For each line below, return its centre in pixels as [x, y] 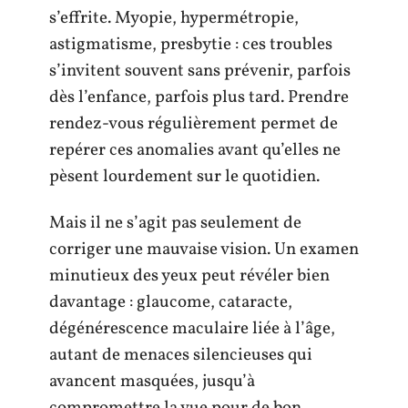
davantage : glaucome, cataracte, [171, 302]
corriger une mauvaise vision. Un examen [204, 250]
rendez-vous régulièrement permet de [194, 123]
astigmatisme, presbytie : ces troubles [191, 44]
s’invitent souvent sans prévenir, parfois [200, 71]
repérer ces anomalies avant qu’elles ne [195, 150]
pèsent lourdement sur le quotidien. [184, 176]
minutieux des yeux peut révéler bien [189, 276]
